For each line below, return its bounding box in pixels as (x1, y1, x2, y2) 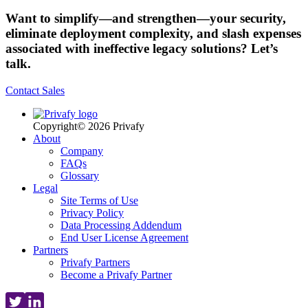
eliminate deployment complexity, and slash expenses (5, 26, 301, 41)
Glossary (60, 170, 99, 182)
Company (60, 145, 103, 157)
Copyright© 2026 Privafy (33, 120, 144, 133)
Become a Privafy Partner (60, 269, 172, 281)
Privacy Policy (60, 207, 124, 219)
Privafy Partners (60, 256, 130, 269)
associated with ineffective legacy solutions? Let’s (5, 41, 278, 56)
